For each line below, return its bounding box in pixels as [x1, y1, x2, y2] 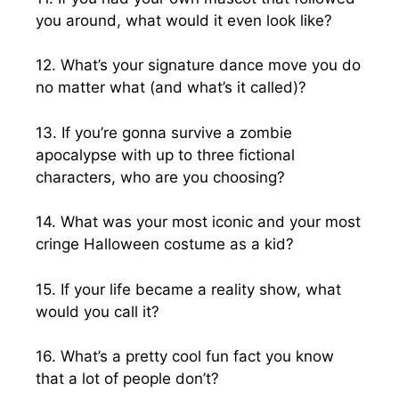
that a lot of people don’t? [36, 370, 219, 387]
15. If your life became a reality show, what [36, 280, 341, 298]
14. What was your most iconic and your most [36, 213, 361, 231]
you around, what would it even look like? [36, 11, 332, 29]
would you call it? [36, 302, 159, 321]
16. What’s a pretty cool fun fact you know [36, 347, 334, 365]
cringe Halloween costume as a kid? [36, 235, 294, 253]
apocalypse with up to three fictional [36, 145, 295, 164]
